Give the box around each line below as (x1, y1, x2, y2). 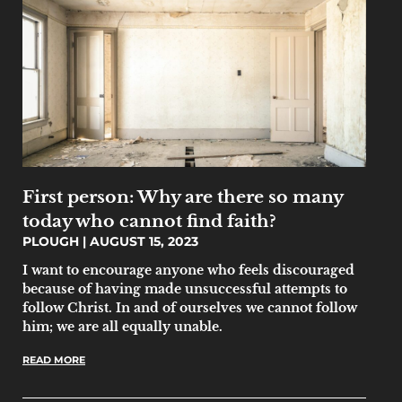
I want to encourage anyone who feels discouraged (22, 262, 354, 278)
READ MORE (22, 354, 85, 366)
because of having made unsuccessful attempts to (22, 281, 347, 297)
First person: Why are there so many (22, 186, 343, 207)
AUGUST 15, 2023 (86, 233, 198, 249)
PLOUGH (22, 233, 83, 249)
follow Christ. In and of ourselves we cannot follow (22, 300, 357, 316)
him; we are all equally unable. (22, 319, 223, 335)
